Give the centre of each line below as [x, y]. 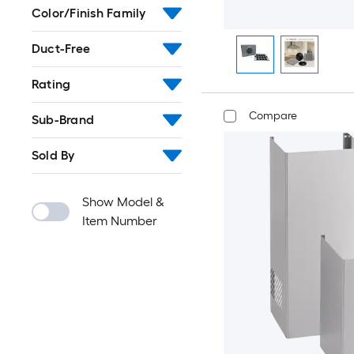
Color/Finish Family [89, 13]
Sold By [53, 155]
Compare [273, 116]
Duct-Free [61, 49]
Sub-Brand [63, 120]
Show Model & [123, 202]
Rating [51, 84]
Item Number [120, 221]
